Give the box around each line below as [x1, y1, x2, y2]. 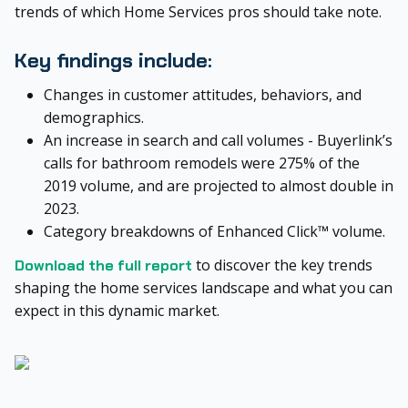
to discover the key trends [196, 254, 372, 275]
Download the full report [15, 255, 196, 275]
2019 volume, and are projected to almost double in [44, 175, 393, 196]
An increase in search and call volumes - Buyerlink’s [44, 129, 393, 150]
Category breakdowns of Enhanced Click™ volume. [44, 220, 385, 241]
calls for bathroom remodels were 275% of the [44, 152, 360, 173]
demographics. [44, 107, 144, 127]
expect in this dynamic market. [15, 300, 219, 321]
